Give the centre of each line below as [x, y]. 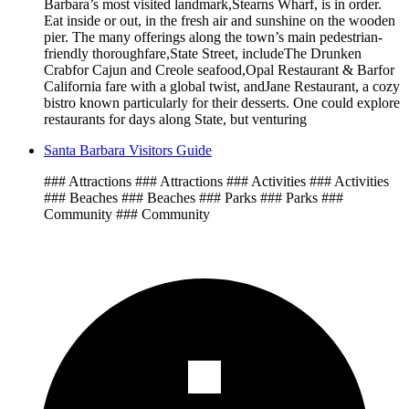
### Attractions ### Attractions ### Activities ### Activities [216, 182]
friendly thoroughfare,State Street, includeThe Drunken [203, 54]
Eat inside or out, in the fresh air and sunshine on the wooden [220, 21]
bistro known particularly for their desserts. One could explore [222, 103]
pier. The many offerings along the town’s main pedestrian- [213, 37]
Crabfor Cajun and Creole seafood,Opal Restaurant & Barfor [219, 70]
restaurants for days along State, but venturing [175, 120]
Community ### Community [127, 215]
